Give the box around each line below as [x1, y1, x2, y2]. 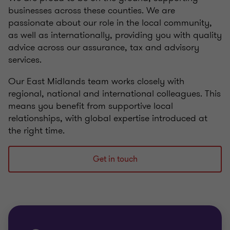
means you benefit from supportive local [8, 99, 173, 112]
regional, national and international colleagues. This [8, 87, 221, 100]
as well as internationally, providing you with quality [8, 28, 222, 42]
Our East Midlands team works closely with [8, 74, 184, 88]
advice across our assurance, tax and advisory [8, 41, 199, 54]
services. [8, 53, 44, 66]
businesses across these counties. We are [8, 4, 175, 17]
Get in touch [92, 154, 138, 165]
